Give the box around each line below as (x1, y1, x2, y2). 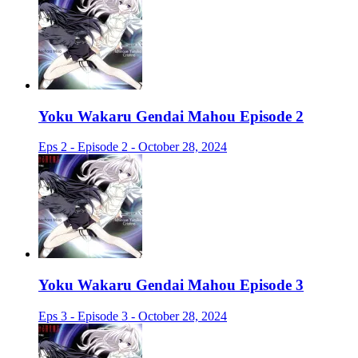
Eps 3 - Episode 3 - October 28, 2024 (38, 308, 227, 323)
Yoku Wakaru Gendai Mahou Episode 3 (38, 276, 304, 294)
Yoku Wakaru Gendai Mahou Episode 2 (38, 107, 304, 125)
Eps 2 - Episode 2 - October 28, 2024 (38, 140, 227, 154)
